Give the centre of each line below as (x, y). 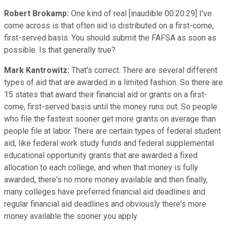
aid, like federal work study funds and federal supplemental (109, 143)
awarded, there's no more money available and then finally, (106, 179)
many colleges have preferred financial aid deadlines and (105, 192)
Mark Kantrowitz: (37, 70)
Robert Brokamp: (36, 13)
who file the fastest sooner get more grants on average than (110, 119)
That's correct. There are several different (143, 70)
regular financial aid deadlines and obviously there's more (105, 204)
